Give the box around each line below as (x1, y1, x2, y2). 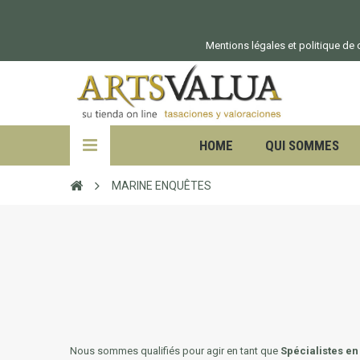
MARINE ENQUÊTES (109, 179, 211, 192)
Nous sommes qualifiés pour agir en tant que (70, 345, 280, 358)
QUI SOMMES (265, 137, 339, 153)
